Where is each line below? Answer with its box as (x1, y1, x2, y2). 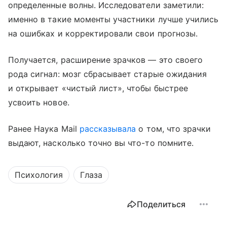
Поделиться (137, 199, 185, 209)
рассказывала (79, 123, 136, 134)
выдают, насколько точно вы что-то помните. (8, 137, 194, 148)
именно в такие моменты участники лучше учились (8, 14, 219, 24)
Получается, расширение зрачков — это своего (8, 54, 203, 65)
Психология (15, 169, 63, 180)
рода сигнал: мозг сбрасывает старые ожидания (8, 68, 207, 79)
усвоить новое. (8, 97, 69, 107)
